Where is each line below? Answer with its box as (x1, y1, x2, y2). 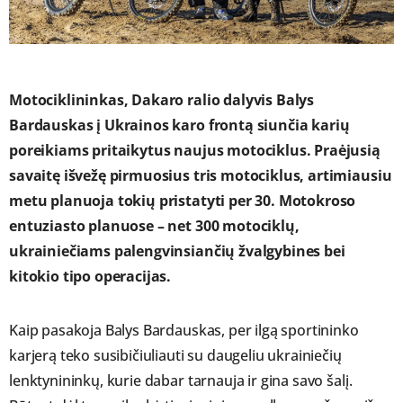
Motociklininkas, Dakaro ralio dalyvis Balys (9, 90, 315, 111)
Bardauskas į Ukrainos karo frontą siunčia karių (9, 115, 350, 136)
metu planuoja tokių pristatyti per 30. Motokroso (9, 191, 356, 211)
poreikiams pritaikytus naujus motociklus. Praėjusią (9, 140, 381, 161)
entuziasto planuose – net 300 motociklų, (9, 216, 300, 237)
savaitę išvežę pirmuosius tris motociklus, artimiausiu (9, 166, 392, 186)
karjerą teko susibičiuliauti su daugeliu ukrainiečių (9, 345, 342, 366)
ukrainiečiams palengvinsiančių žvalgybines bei (9, 241, 345, 262)
